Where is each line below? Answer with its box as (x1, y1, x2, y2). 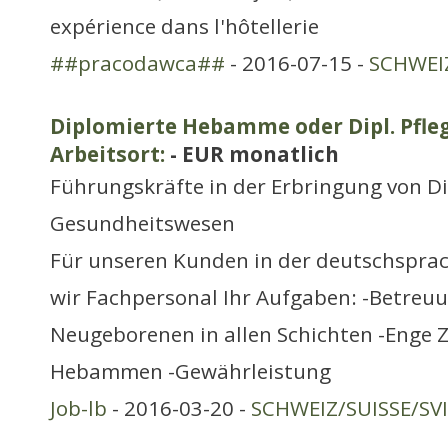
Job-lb (50, 394, 107, 422)
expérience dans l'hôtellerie (50, 12, 319, 40)
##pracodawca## (50, 49, 225, 77)
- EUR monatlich (165, 140, 339, 168)
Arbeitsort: (50, 140, 165, 168)
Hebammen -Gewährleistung (50, 357, 331, 385)
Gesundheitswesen (50, 209, 235, 237)
